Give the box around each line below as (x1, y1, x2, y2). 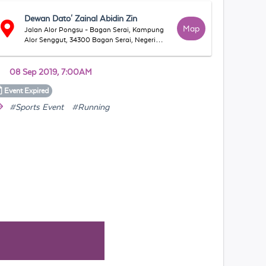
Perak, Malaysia (24, 46, 75, 53)
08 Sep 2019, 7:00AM (9, 67, 93, 77)
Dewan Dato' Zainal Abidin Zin (24, 14, 138, 23)
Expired (24, 87, 49, 95)
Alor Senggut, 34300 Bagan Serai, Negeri (24, 36, 156, 43)
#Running (72, 102, 110, 112)
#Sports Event (9, 102, 64, 112)
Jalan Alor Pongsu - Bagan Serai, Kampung (24, 26, 164, 33)
